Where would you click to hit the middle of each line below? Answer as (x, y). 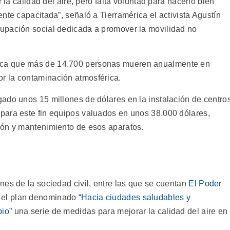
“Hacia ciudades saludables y (135, 197)
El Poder (205, 183)
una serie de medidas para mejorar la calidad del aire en (120, 211)
